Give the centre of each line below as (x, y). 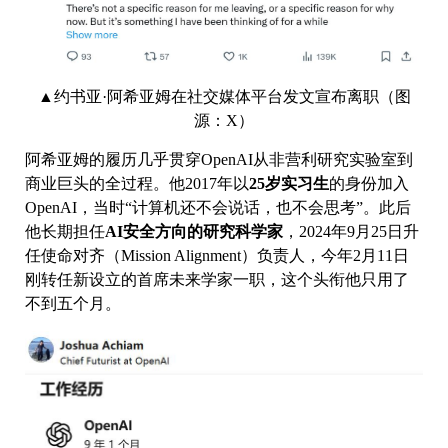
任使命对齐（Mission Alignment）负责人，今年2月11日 (217, 256)
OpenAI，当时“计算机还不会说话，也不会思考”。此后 (218, 208)
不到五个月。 (75, 304)
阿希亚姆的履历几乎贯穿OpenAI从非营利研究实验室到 (219, 160)
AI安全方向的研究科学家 (194, 232)
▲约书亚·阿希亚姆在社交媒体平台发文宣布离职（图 (224, 97)
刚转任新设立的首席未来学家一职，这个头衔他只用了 (217, 280)
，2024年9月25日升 (351, 232)
